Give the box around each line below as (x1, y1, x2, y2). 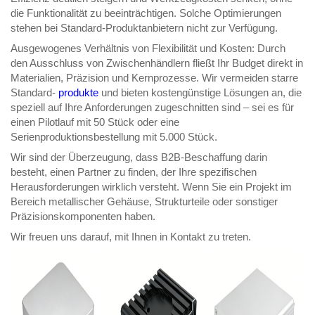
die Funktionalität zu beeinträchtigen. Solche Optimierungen (11, 7, 281, 20)
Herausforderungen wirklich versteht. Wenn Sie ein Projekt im (11, 181, 292, 193)
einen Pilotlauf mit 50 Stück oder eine (11, 116, 179, 129)
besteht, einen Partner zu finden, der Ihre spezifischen (11, 166, 257, 179)
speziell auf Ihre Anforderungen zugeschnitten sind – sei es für (11, 101, 294, 114)
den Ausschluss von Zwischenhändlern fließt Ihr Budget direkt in (11, 57, 303, 70)
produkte (58, 86, 101, 99)
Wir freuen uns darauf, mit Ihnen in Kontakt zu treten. (11, 231, 251, 243)
